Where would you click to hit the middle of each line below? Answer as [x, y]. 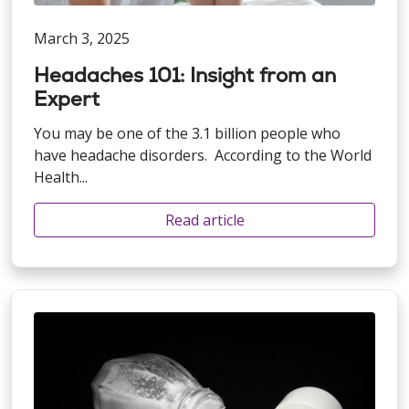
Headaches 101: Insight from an [185, 75]
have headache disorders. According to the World [203, 155]
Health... [61, 177]
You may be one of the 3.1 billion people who [187, 133]
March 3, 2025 [82, 38]
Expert [67, 99]
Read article [204, 220]
